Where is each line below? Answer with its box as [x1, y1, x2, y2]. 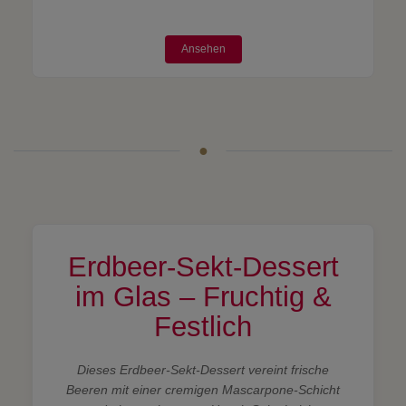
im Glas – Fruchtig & [74, 280, 332, 313]
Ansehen [180, 42, 226, 55]
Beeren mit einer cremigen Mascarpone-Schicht [66, 382, 340, 397]
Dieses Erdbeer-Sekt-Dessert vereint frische [77, 362, 329, 377]
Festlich [154, 310, 252, 343]
